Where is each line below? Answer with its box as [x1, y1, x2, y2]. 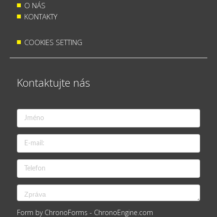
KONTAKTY [24, 12, 57, 21]
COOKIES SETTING [24, 37, 82, 47]
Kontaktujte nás [17, 75, 90, 90]
